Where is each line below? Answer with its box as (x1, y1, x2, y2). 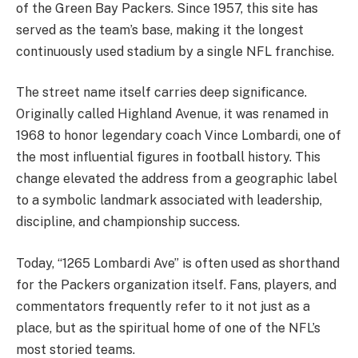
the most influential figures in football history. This (16, 149, 320, 165)
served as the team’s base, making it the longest (16, 22, 304, 38)
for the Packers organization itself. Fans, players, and (16, 276, 336, 292)
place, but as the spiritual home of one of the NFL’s (16, 320, 320, 336)
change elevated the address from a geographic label (16, 171, 337, 187)
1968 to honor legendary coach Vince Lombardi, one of (16, 128, 341, 144)
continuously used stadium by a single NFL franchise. (16, 43, 334, 59)
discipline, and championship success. (16, 214, 240, 230)
